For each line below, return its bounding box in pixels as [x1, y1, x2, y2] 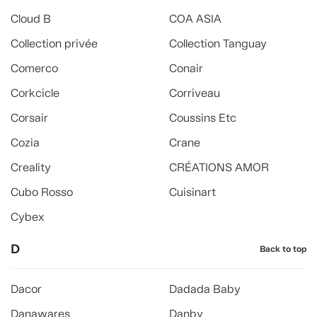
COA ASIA [169, 12, 221, 25]
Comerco [11, 62, 58, 75]
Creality [11, 161, 51, 174]
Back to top [260, 243, 306, 255]
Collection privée [11, 37, 98, 50]
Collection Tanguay [169, 37, 267, 50]
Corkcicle [11, 86, 59, 100]
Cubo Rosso [11, 185, 73, 199]
